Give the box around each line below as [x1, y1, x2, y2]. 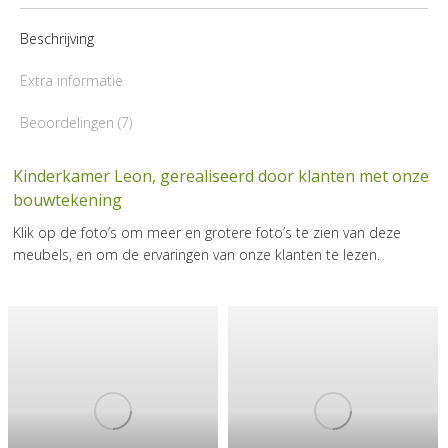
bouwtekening [13, 188, 122, 211]
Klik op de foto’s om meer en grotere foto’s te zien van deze [13, 222, 401, 242]
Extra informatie [20, 70, 123, 90]
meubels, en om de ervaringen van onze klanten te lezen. [13, 244, 380, 264]
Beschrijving [20, 28, 94, 48]
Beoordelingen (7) [20, 112, 132, 132]
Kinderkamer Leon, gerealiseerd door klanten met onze [13, 164, 429, 187]
